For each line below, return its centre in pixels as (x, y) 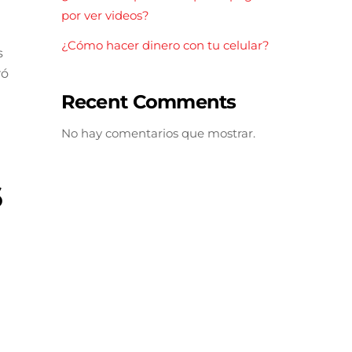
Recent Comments (148, 101)
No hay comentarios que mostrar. (158, 134)
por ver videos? (105, 16)
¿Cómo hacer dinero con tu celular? (165, 46)
